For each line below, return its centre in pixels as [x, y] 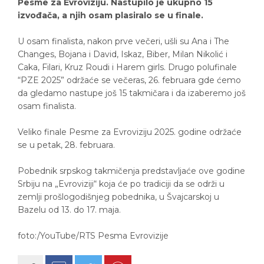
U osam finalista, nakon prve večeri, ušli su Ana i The [123, 41]
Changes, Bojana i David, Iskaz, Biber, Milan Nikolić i [123, 54]
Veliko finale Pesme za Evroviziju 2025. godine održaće [130, 132]
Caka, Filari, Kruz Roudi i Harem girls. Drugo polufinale [127, 67]
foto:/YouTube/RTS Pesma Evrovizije [93, 236]
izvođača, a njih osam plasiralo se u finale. [110, 15]
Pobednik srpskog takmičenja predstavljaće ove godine [131, 171]
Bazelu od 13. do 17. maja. [69, 210]
